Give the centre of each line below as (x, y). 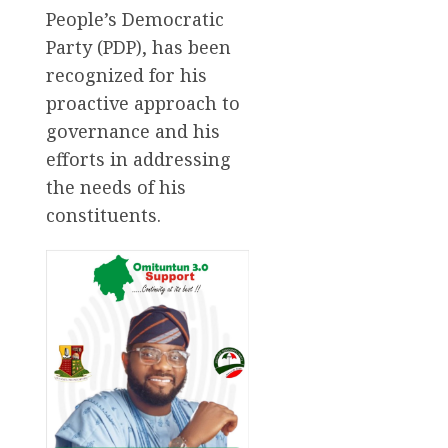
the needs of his (116, 187)
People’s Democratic (135, 19)
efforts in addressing (138, 159)
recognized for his (126, 75)
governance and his (133, 131)
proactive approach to (143, 103)
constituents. (103, 215)
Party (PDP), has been (138, 47)
